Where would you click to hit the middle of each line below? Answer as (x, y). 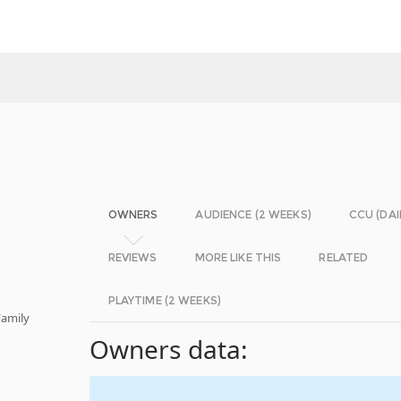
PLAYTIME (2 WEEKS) (164, 300)
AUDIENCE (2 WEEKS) (253, 214)
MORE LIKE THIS (238, 257)
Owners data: (169, 349)
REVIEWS (132, 257)
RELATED (344, 257)
